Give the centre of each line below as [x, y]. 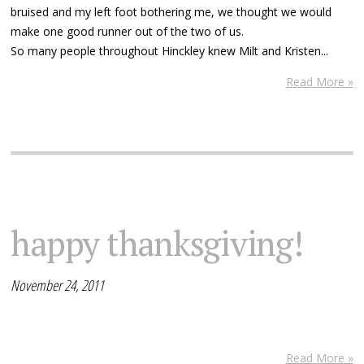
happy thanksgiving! [157, 243]
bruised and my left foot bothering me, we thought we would [171, 11]
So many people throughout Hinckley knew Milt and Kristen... [170, 50]
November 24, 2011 [58, 285]
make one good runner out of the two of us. [128, 31]
